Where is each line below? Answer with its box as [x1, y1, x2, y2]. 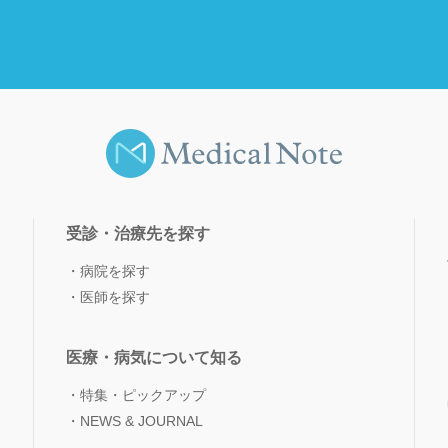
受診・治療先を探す [65, 225, 210, 242]
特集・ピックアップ [79, 387, 206, 403]
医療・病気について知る [65, 349, 242, 366]
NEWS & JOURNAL [79, 413, 203, 429]
